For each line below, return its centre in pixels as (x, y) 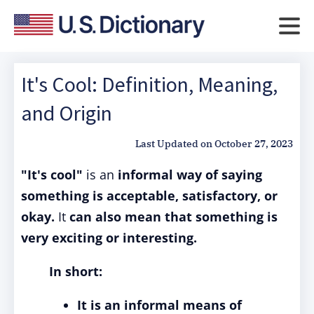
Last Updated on (174, 144)
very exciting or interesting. (109, 238)
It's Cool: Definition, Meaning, (149, 84)
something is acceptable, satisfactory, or (149, 196)
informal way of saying (190, 175)
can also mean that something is (173, 217)
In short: (76, 271)
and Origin (67, 113)
